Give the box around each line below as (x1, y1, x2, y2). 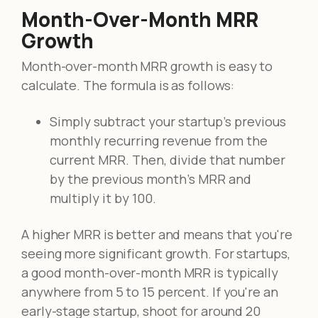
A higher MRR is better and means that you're (21, 225, 292, 243)
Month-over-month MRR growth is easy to (21, 57, 273, 75)
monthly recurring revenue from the (50, 131, 268, 149)
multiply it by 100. (50, 189, 156, 207)
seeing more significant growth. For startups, (21, 244, 290, 262)
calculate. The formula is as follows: (21, 76, 235, 94)
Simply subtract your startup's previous (50, 112, 286, 130)
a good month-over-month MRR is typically (21, 263, 278, 281)
